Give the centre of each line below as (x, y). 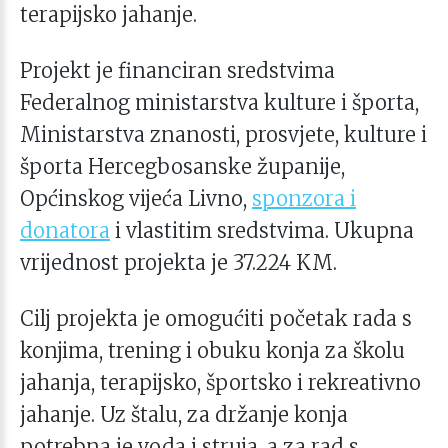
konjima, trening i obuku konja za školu (212, 350)
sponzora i (304, 198)
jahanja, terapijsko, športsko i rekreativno (220, 382)
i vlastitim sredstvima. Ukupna (262, 230)
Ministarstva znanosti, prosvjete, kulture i (223, 134)
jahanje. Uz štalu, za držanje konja (184, 414)
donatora (65, 230)
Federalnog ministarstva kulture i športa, (219, 102)
